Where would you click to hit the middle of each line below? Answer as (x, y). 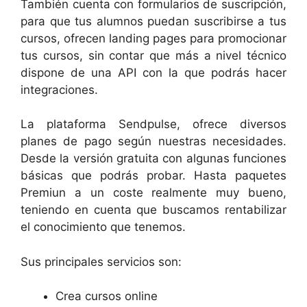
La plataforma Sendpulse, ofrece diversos (153, 124)
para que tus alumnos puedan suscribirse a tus (153, 21)
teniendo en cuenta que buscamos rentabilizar (153, 210)
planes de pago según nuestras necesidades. (153, 141)
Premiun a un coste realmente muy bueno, (153, 193)
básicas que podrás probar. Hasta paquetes (153, 175)
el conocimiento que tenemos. (103, 227)
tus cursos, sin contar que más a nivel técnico (153, 55)
